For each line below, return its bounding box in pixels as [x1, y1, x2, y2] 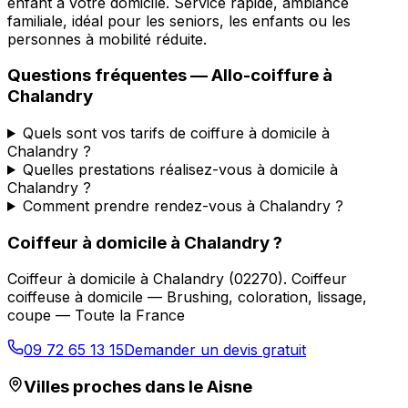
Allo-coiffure [211, 65, 319, 87]
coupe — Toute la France [7, 306, 185, 325]
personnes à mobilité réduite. [7, 29, 207, 48]
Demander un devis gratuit [124, 341, 306, 360]
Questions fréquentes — [7, 65, 211, 87]
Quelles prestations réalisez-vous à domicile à [22, 159, 338, 178]
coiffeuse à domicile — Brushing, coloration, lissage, [7, 288, 367, 307]
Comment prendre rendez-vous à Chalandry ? [22, 196, 343, 215]
